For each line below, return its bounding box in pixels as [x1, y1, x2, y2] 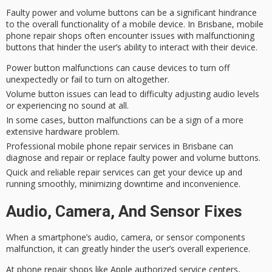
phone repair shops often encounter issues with [6, 29, 196, 41]
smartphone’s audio [38, 231, 116, 243]
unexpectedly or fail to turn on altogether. [6, 73, 169, 85]
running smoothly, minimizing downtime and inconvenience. [6, 177, 240, 189]
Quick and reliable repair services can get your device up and [6, 166, 242, 178]
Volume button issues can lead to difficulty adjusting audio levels [6, 87, 259, 100]
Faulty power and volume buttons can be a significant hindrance [6, 6, 257, 18]
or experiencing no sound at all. [6, 99, 129, 111]
